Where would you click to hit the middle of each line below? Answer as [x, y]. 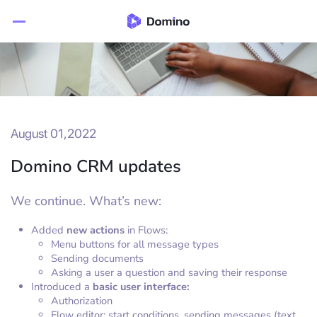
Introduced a [62, 287]
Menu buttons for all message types [135, 244]
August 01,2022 [53, 133]
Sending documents [98, 258]
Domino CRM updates [96, 166]
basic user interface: [141, 287]
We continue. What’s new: [86, 201]
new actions [97, 230]
